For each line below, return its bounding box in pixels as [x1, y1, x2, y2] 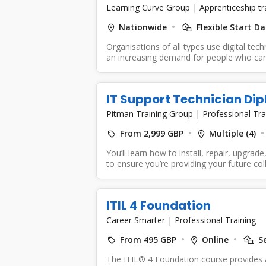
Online [201, 233, 229, 245]
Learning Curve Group [106, 1, 192, 13]
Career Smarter [106, 214, 167, 226]
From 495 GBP [119, 233, 176, 245]
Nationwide [118, 21, 167, 33]
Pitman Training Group [106, 107, 195, 119]
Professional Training [174, 214, 256, 226]
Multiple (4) [208, 127, 256, 139]
